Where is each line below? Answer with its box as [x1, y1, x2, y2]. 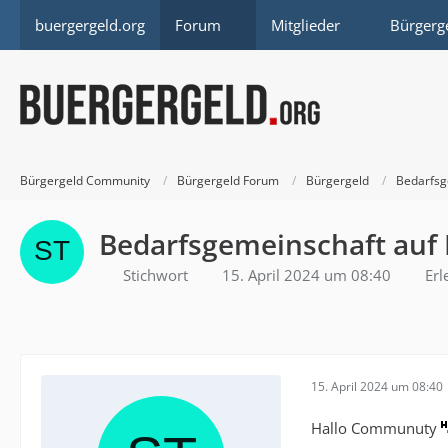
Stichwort [123, 265, 188, 285]
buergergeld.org [35, 15, 145, 35]
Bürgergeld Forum [177, 171, 279, 189]
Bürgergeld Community [20, 171, 150, 189]
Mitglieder [271, 15, 340, 35]
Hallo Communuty [311, 418, 441, 438]
